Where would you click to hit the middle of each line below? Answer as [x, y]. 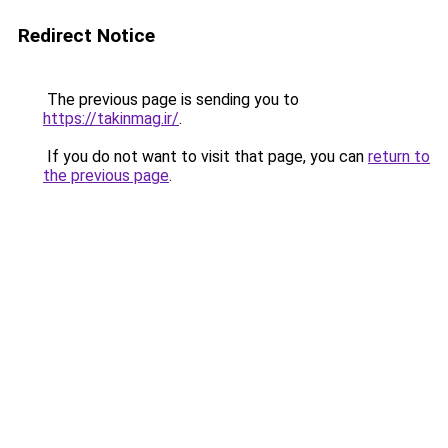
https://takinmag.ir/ [111, 118]
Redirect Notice [86, 35]
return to [399, 156]
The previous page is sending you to [171, 99]
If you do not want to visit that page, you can [205, 156]
